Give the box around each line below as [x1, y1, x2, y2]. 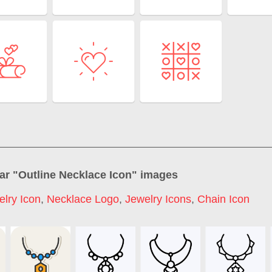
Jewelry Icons [125, 193, 191, 205]
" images [132, 169, 178, 182]
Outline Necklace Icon [18, 169, 132, 182]
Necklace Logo [47, 193, 119, 205]
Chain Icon [197, 193, 250, 205]
